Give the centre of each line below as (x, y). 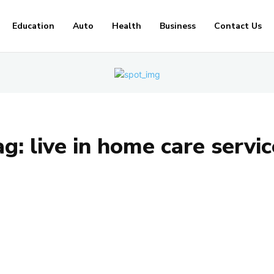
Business (177, 26)
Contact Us (238, 26)
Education (33, 26)
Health (126, 26)
